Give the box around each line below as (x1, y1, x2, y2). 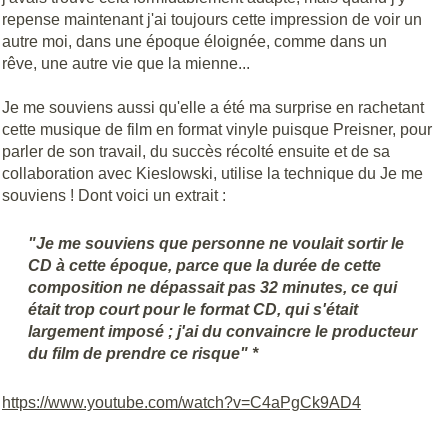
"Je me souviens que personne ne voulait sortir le (28, 235, 405, 253)
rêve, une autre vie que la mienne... (2, 55, 250, 73)
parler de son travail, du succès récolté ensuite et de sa (2, 143, 390, 161)
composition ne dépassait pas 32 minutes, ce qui (28, 279, 398, 297)
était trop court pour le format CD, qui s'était (28, 301, 359, 319)
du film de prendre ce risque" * (28, 345, 259, 363)
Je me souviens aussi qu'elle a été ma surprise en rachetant (2, 99, 424, 117)
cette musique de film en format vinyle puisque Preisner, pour (2, 121, 432, 139)
